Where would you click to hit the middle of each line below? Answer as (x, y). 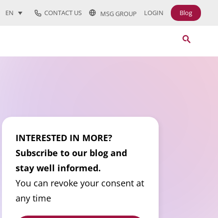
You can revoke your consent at (80, 183)
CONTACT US (62, 13)
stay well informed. (58, 168)
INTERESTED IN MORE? (64, 138)
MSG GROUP (116, 13)
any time (34, 198)
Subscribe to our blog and (72, 153)
